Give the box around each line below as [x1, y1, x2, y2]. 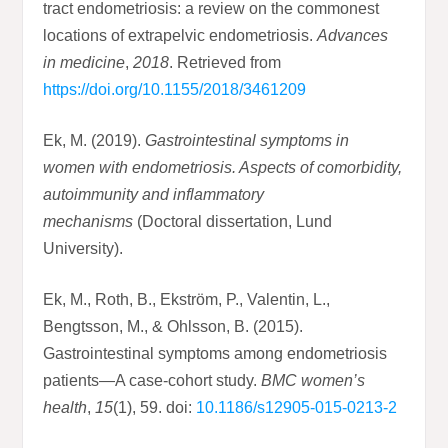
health [43, 399, 88, 417]
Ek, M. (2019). [43, 132, 146, 150]
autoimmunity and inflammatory [43, 186, 265, 204]
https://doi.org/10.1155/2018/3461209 [43, 81, 307, 99]
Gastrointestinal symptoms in [145, 132, 350, 150]
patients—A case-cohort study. [43, 372, 262, 390]
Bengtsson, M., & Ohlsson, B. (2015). [43, 318, 304, 336]
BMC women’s [261, 372, 366, 390]
